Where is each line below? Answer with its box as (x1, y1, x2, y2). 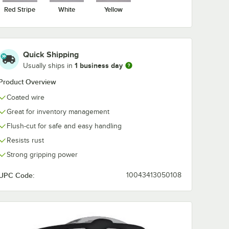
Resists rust (7, 136, 44, 144)
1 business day (75, 61, 123, 70)
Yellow (104, 6, 123, 13)
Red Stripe (4, 6, 36, 13)
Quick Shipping (23, 50, 79, 59)
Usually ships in (23, 61, 75, 70)
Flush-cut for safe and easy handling (7, 122, 122, 130)
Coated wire (7, 94, 44, 101)
